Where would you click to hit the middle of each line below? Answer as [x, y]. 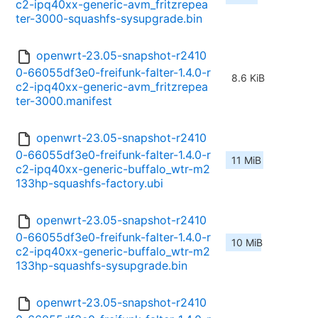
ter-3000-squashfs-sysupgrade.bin [109, 19]
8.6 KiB [248, 78]
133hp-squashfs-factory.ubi [89, 183]
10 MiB [247, 243]
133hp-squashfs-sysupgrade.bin [102, 266]
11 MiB [246, 160]
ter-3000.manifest [64, 101]
